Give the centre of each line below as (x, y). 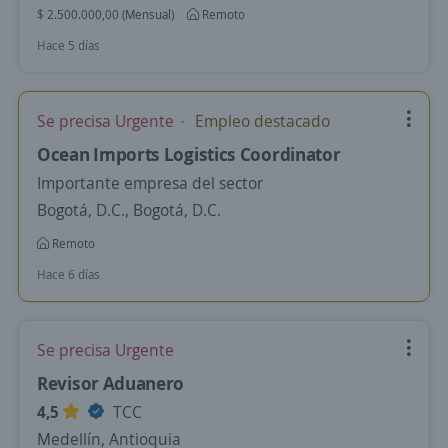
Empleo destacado (260, 121)
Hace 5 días (68, 45)
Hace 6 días (68, 274)
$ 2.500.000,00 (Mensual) (105, 14)
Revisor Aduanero (111, 383)
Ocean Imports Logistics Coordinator (189, 154)
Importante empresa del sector (150, 183)
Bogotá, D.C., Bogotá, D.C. (129, 210)
